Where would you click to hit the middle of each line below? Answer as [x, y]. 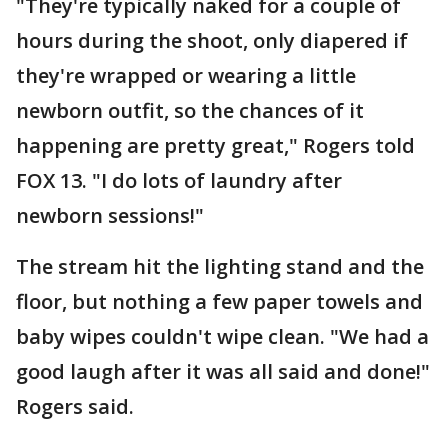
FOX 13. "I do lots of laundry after [179, 180]
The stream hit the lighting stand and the [220, 266]
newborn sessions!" [110, 215]
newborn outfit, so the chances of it [190, 110]
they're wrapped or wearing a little [186, 75]
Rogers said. [75, 406]
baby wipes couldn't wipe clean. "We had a [222, 336]
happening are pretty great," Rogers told [215, 145]
